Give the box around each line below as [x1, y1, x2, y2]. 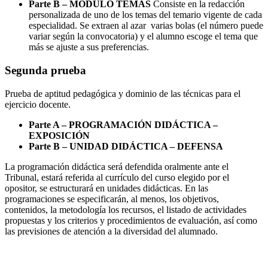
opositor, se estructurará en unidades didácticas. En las [5, 182, 208, 193]
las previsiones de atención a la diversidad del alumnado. [5, 226, 218, 236]
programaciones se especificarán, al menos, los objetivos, [5, 193, 219, 204]
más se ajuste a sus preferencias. [29, 42, 149, 53]
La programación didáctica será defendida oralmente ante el [5, 161, 229, 172]
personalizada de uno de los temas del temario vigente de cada [29, 10, 262, 20]
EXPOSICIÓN [29, 130, 90, 141]
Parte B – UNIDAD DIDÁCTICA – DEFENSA [29, 141, 223, 151]
